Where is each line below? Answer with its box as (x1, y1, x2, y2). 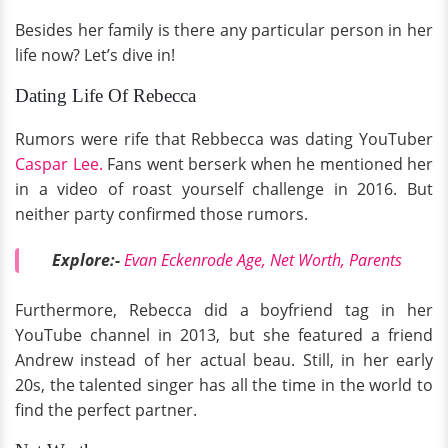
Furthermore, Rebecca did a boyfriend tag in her (15, 299, 433, 322)
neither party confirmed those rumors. (15, 203, 308, 225)
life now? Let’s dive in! (15, 44, 175, 66)
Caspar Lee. (15, 153, 103, 175)
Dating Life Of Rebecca (15, 85, 196, 106)
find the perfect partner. (15, 399, 197, 422)
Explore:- (52, 248, 124, 271)
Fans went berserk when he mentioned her (102, 153, 433, 175)
